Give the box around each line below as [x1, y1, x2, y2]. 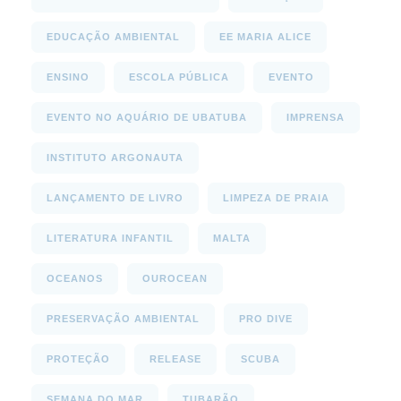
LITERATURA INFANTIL [47, 233, 174, 244]
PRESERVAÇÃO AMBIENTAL [47, 313, 200, 325]
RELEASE [149, 354, 201, 365]
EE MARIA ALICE [219, 31, 311, 43]
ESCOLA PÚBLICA [129, 72, 229, 83]
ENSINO [47, 72, 90, 83]
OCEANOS [47, 273, 103, 285]
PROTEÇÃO [47, 354, 110, 365]
